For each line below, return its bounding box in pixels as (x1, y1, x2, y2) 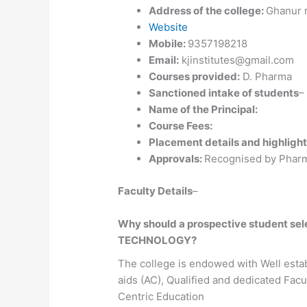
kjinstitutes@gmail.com (179, 53, 295, 67)
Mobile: (149, 37, 188, 51)
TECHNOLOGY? (118, 233, 197, 247)
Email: (149, 53, 180, 67)
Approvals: (149, 152, 205, 166)
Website (149, 21, 188, 34)
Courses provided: (149, 70, 241, 84)
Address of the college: (149, 4, 267, 18)
